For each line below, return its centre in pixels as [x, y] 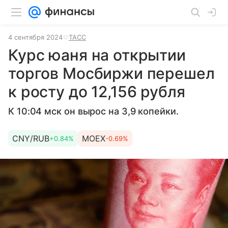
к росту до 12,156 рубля [97, 92]
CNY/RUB [31, 138]
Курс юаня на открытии [97, 55]
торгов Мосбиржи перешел [111, 73]
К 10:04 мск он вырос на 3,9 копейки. [93, 111]
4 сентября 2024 [35, 37]
